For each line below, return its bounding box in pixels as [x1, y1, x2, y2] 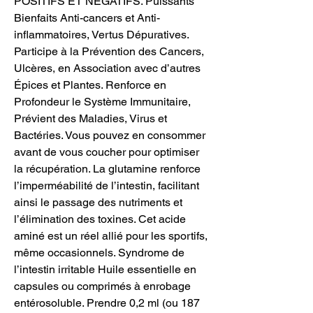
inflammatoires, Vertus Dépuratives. [14, 27, 189, 41]
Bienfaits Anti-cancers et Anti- [14, 10, 160, 24]
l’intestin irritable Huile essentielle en [14, 262, 196, 276]
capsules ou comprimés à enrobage [14, 279, 191, 293]
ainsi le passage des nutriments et [14, 195, 182, 209]
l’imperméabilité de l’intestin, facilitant [14, 178, 199, 192]
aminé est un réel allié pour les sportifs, [14, 228, 208, 242]
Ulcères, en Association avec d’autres [14, 61, 201, 75]
